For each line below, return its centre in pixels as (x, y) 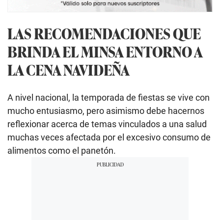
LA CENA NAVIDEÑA (69, 70)
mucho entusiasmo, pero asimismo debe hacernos (106, 110)
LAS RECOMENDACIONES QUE (104, 33)
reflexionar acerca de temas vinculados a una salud (107, 124)
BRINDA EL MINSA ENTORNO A (105, 52)
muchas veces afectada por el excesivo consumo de (109, 137)
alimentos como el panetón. (62, 150)
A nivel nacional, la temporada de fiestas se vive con (109, 97)
